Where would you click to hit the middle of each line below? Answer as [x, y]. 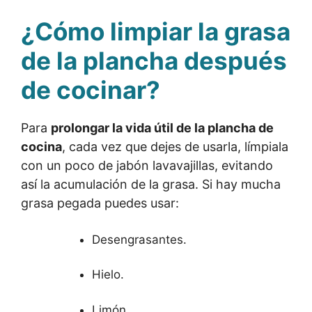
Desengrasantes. [139, 239]
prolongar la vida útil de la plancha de [162, 127]
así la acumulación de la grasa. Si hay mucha [151, 184]
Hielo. [108, 274]
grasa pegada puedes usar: [100, 203]
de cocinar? [91, 89]
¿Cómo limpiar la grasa [156, 31]
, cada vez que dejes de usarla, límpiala [175, 146]
